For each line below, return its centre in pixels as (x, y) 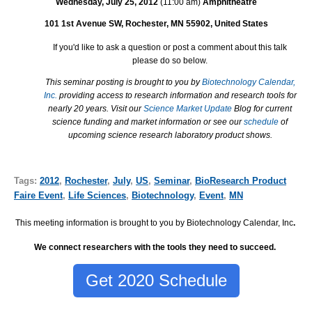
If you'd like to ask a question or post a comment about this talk (170, 47)
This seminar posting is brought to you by (123, 82)
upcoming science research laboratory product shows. (170, 135)
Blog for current (263, 108)
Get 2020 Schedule (156, 281)
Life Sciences (97, 196)
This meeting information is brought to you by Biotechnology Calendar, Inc (154, 223)
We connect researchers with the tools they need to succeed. (156, 247)
